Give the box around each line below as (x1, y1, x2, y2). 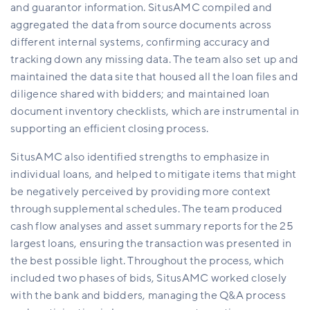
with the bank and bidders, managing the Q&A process (10, 288, 286, 304)
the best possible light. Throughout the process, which (10, 253, 284, 269)
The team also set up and (173, 52, 298, 68)
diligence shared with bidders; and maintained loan (10, 86, 270, 102)
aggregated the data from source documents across (10, 17, 271, 33)
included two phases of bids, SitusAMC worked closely (10, 271, 286, 286)
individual (10, 167, 63, 183)
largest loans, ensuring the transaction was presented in (10, 236, 291, 252)
